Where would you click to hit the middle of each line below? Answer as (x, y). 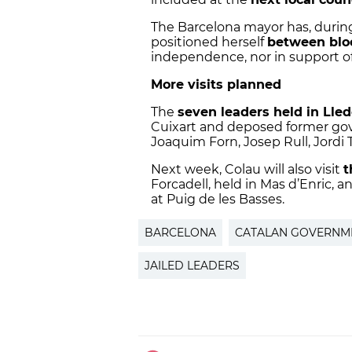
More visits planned (216, 85)
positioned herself (209, 42)
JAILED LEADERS (192, 266)
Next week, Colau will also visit (247, 170)
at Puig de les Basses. (219, 200)
